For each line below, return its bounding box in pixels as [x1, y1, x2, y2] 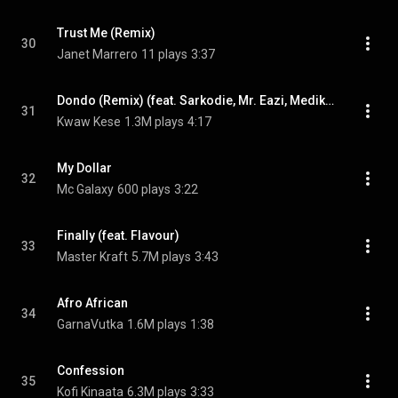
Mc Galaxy [57, 182, 114, 196]
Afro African [57, 296, 128, 310]
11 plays [141, 47, 187, 61]
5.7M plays [131, 250, 191, 264]
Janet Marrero [57, 47, 138, 61]
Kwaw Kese [57, 115, 121, 129]
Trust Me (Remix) [57, 26, 155, 40]
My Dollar [57, 161, 112, 175]
